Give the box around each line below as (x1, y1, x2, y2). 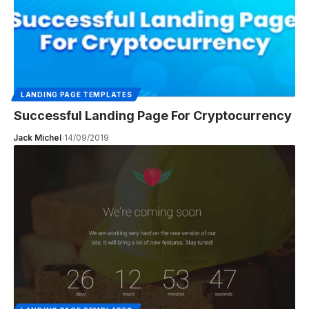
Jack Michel (12, 132, 61, 143)
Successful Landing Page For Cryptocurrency (14, 108, 292, 123)
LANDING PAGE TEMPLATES (21, 90, 132, 99)
